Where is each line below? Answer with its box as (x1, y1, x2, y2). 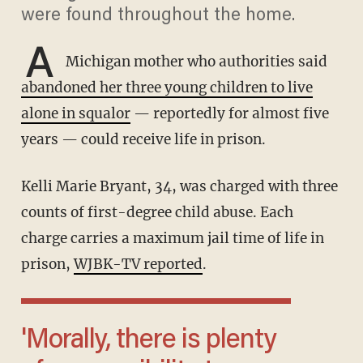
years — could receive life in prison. (20, 130, 266, 149)
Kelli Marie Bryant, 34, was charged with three (20, 177, 31, 196)
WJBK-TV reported (73, 255, 203, 274)
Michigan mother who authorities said (62, 53, 327, 71)
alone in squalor (20, 105, 130, 123)
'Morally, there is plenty (20, 327, 49, 356)
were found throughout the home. (20, 7, 295, 26)
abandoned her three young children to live (20, 79, 313, 97)
